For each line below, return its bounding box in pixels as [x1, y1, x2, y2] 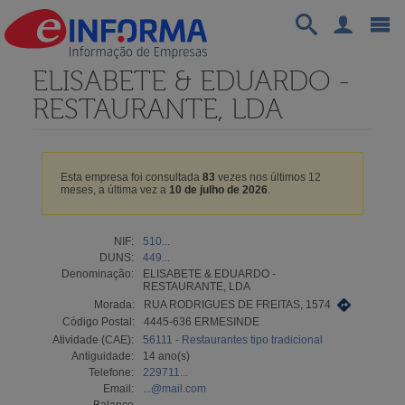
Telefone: [88, 365, 134, 379]
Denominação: [61, 267, 134, 280]
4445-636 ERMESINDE [143, 315, 259, 328]
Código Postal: [61, 315, 135, 328]
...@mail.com [142, 381, 206, 395]
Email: [102, 381, 134, 395]
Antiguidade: [71, 349, 134, 363]
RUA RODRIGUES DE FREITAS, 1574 [143, 298, 331, 312]
